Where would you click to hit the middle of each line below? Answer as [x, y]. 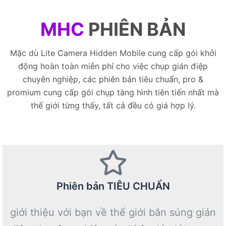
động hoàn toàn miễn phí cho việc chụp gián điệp [113, 66]
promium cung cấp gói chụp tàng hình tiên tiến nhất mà [113, 93]
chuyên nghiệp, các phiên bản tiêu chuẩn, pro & [113, 79]
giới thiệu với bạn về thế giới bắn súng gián [113, 213]
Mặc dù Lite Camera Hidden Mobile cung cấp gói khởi [113, 53]
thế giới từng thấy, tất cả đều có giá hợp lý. [113, 106]
